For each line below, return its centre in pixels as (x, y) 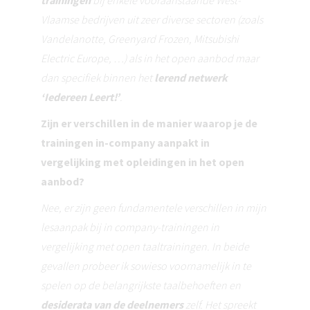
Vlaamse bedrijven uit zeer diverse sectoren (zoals (152, 20)
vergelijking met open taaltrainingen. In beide (145, 247)
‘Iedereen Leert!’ (80, 97)
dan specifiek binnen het (98, 78)
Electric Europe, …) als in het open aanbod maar (150, 58)
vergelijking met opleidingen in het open (143, 162)
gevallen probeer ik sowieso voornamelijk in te (146, 266)
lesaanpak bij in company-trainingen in (130, 227)
